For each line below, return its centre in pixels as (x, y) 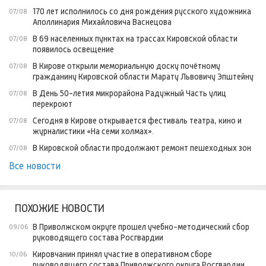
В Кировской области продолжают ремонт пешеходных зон (142, 148)
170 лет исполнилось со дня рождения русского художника (142, 11)
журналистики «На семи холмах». (93, 131)
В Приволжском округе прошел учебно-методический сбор (141, 227)
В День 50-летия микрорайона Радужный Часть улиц (129, 93)
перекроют (53, 104)
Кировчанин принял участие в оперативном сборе (122, 254)
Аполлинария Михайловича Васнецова (102, 22)
